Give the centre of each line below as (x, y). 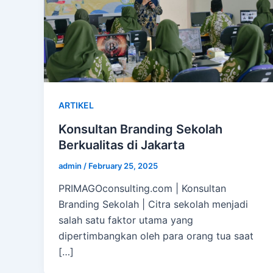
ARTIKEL (76, 105)
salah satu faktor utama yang (126, 220)
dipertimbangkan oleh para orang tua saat (156, 236)
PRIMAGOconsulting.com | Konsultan (142, 189)
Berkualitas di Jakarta (122, 145)
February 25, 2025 (123, 165)
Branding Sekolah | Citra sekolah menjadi (153, 204)
